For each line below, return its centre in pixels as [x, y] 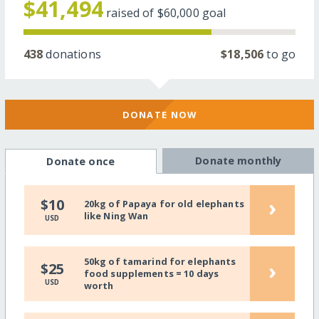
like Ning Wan [116, 216]
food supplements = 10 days [151, 274]
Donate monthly [239, 161]
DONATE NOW [159, 114]
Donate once [80, 162]
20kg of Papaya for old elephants [164, 204]
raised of [132, 12]
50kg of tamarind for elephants [160, 262]
